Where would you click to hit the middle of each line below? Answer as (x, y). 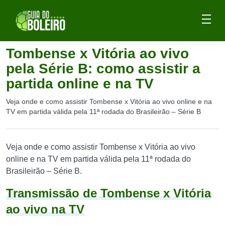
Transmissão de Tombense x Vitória (108, 193)
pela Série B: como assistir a (103, 69)
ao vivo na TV (45, 209)
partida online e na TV (80, 84)
